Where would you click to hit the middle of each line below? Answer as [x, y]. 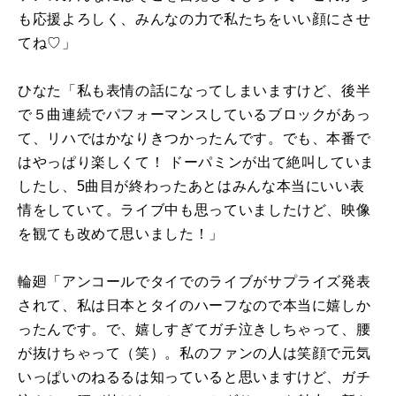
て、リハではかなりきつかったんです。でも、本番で [194, 138]
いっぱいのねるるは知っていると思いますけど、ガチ [194, 377]
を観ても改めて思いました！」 [121, 233]
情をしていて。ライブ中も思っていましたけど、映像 [194, 209]
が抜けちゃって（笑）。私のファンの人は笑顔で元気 [194, 353]
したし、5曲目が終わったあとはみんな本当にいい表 [191, 186]
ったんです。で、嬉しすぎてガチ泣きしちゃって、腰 [194, 329]
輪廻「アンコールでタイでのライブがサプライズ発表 [194, 281]
